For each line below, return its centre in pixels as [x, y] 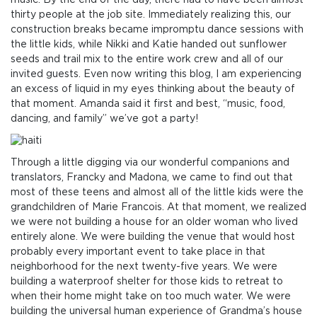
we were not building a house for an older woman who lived [154, 223]
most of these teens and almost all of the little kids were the [157, 193]
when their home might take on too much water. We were [151, 297]
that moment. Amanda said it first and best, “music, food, [148, 104]
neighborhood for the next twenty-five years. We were [144, 267]
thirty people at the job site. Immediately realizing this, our [151, 15]
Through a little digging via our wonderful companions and [150, 163]
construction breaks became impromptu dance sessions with [157, 30]
